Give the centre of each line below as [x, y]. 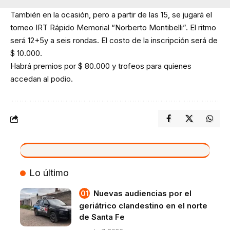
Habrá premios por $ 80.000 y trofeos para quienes [101, 66]
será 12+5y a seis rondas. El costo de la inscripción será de [114, 41]
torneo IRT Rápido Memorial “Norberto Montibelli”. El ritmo [113, 28]
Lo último [49, 173]
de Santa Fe [102, 217]
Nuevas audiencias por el [142, 194]
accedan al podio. [42, 79]
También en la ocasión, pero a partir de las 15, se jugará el [111, 15]
